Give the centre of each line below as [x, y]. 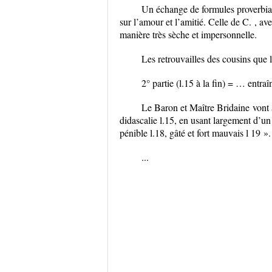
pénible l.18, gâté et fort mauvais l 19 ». [195, 133]
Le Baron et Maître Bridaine [195, 107]
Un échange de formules [189, 9]
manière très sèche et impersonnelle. [188, 34]
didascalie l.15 [147, 120]
